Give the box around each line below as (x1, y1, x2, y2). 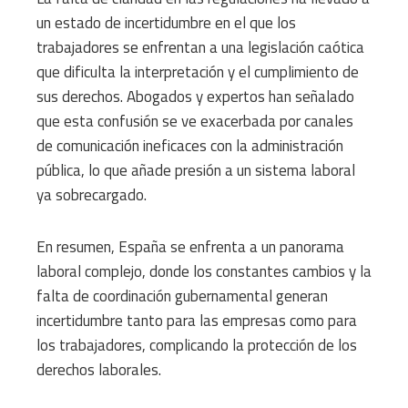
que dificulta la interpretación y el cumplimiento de (36, 60, 359, 85)
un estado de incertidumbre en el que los (36, 11, 296, 36)
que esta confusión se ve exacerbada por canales (36, 109, 353, 134)
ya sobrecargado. (36, 183, 147, 208)
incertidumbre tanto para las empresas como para (36, 309, 357, 333)
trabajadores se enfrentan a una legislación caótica (36, 36, 364, 60)
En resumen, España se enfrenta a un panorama (36, 235, 344, 260)
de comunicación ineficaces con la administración (36, 134, 343, 158)
